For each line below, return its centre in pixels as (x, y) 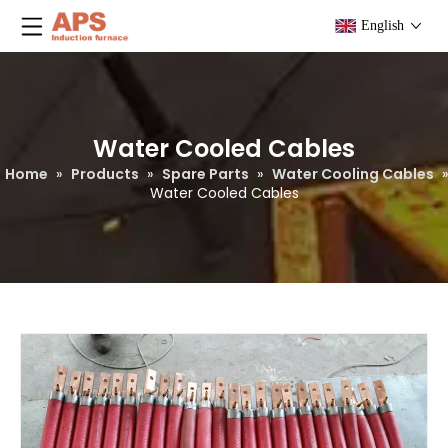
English (382, 25)
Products (105, 174)
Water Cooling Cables (353, 174)
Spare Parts (205, 174)
